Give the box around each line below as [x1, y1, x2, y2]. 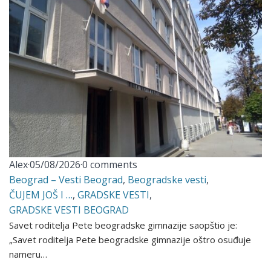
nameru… [9, 247, 48, 260]
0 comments [82, 157, 138, 171]
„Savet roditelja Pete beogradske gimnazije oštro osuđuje [9, 233, 252, 246]
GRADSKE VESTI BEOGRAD [9, 203, 129, 217]
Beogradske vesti [128, 172, 207, 186]
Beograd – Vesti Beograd [9, 172, 123, 186]
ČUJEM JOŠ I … [9, 188, 73, 201]
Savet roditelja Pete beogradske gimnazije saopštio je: [9, 218, 238, 231]
